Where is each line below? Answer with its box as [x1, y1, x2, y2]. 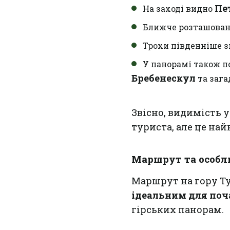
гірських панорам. [131, 203, 224, 216]
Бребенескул [131, 72, 196, 84]
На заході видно [143, 3, 215, 14]
